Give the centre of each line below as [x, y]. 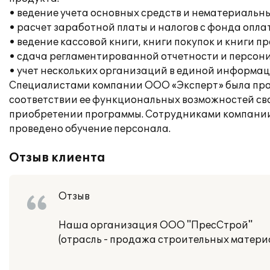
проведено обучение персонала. [90, 129]
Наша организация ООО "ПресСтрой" [155, 225]
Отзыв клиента [57, 158]
